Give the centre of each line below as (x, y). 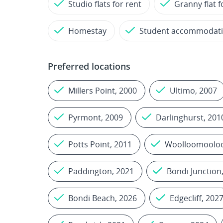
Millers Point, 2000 (103, 91)
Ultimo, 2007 (193, 91)
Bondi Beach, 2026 (103, 198)
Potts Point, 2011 (100, 144)
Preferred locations (89, 66)
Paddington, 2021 (101, 171)
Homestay (87, 31)
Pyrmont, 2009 (96, 117)
